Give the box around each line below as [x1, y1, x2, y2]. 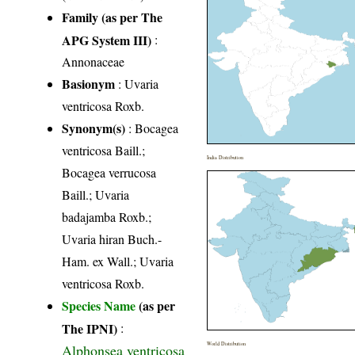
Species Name [62, 296, 139, 315]
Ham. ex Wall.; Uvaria [62, 253, 174, 270]
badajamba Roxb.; [62, 208, 152, 226]
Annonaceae [62, 53, 125, 71]
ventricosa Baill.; [62, 142, 146, 159]
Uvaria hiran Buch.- [62, 231, 162, 248]
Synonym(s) [62, 119, 126, 138]
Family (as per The [62, 8, 163, 27]
